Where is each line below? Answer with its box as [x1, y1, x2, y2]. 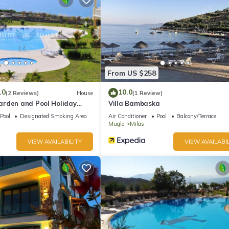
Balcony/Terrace [176, 112, 216, 120]
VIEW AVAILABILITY [28, 138, 82, 146]
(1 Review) [132, 89, 163, 97]
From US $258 [107, 68, 156, 78]
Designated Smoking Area [19, 112, 87, 120]
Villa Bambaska [108, 99, 160, 108]
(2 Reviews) [5, 89, 39, 97]
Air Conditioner [108, 112, 147, 120]
